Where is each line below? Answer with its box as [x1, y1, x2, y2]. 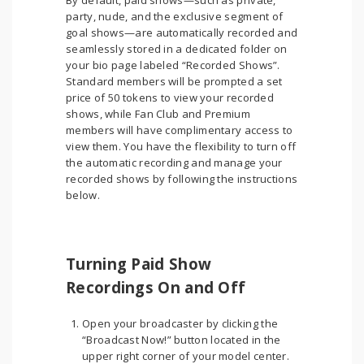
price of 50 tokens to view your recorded [66, 90, 275, 105]
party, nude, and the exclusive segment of [66, 9, 284, 24]
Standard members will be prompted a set [66, 74, 283, 89]
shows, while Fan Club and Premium [66, 106, 250, 121]
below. [66, 188, 100, 202]
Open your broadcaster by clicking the [82, 316, 279, 331]
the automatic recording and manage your [66, 155, 283, 170]
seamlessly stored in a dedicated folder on [66, 41, 288, 56]
